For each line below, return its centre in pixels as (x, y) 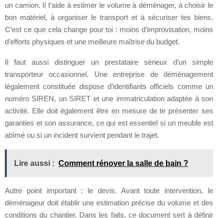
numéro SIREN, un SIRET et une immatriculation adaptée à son (109, 98)
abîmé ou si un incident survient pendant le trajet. (82, 135)
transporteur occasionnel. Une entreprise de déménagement (109, 74)
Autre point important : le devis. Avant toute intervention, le (109, 190)
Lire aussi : (34, 163)
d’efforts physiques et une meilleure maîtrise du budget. (92, 41)
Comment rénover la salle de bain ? (123, 163)
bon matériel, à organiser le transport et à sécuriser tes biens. (109, 17)
